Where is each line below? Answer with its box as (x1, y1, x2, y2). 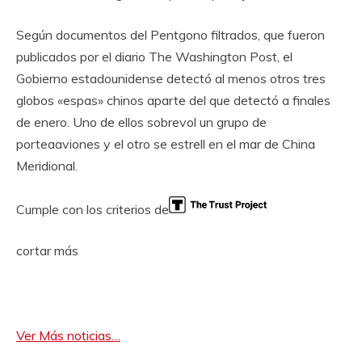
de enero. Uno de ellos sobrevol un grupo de (16, 114, 267, 130)
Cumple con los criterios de (16, 201, 169, 217)
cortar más (16, 242, 78, 259)
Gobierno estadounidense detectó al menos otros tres (16, 70, 326, 86)
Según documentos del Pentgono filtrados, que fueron (16, 27, 325, 43)
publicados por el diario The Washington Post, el (16, 48, 293, 65)
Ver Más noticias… (16, 327, 120, 343)
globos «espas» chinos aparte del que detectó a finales (16, 92, 330, 108)
